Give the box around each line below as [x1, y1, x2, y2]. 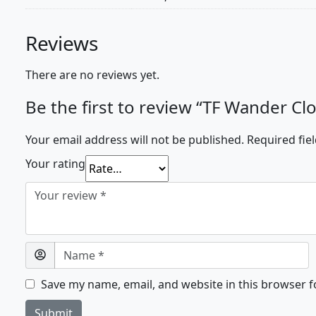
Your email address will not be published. [25, 132, 244, 148]
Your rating [25, 156, 85, 172]
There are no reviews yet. [25, 67, 159, 83]
